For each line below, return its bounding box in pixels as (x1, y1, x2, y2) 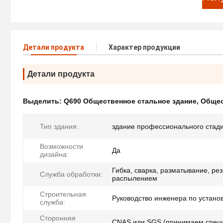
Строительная (40, 190, 86, 199)
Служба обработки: (40, 170, 103, 179)
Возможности (40, 142, 83, 151)
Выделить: (23, 97, 64, 106)
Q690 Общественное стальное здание (64, 97, 197, 106)
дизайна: (40, 150, 69, 159)
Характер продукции (109, 43, 180, 52)
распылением (112, 174, 157, 183)
